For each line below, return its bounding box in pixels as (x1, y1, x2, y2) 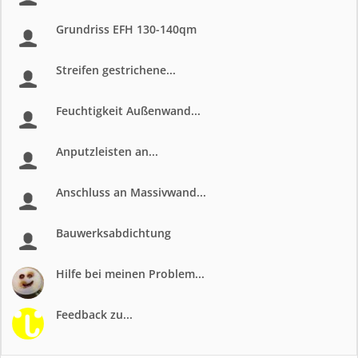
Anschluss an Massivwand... (56, 185, 206, 200)
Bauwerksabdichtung (56, 225, 171, 241)
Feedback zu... (56, 307, 133, 322)
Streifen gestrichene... (56, 62, 176, 78)
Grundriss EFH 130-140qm (56, 22, 197, 37)
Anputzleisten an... (56, 144, 158, 159)
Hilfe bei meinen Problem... (56, 266, 205, 281)
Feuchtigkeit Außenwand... (56, 103, 201, 118)
